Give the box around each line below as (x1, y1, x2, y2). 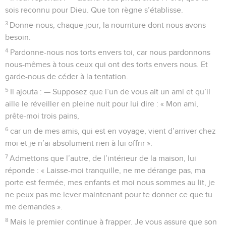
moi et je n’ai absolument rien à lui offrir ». (5, 139, 152, 147)
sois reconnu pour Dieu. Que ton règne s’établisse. (5, 6, 183, 14)
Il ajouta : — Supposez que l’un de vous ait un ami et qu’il (10, 87, 211, 96)
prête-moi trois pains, (5, 111, 79, 120)
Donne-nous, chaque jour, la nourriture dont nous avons (10, 21, 206, 29)
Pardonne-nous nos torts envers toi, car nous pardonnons (10, 48, 211, 56)
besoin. (5, 33, 31, 41)
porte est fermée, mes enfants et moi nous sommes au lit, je (5, 178, 215, 187)
